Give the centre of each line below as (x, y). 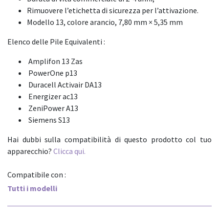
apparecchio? (30, 151)
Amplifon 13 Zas (55, 61)
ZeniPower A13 (53, 108)
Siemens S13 (48, 120)
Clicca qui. (69, 151)
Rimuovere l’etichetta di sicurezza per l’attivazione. (113, 10)
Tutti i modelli (32, 188)
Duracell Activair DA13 (64, 84)
